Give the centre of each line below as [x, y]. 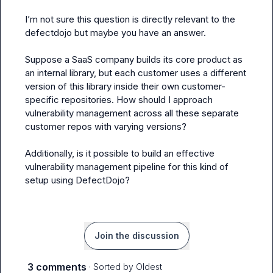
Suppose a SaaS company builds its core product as [134, 59]
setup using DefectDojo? [77, 180]
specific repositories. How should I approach [119, 100]
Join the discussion [136, 236]
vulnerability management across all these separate [132, 113]
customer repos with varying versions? [106, 126]
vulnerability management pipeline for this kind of [127, 167]
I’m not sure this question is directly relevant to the [130, 19]
